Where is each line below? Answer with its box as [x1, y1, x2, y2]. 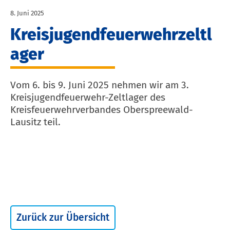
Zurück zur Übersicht [16, 212, 109, 224]
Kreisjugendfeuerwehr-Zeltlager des [10, 91, 165, 104]
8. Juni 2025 [10, 9, 44, 17]
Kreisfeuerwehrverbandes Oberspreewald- [10, 104, 193, 116]
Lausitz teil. [10, 116, 61, 128]
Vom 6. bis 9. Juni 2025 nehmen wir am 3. [10, 79, 189, 91]
